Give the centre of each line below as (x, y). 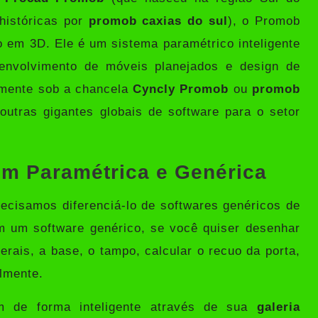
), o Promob (264, 21)
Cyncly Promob (181, 89)
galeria (278, 307)
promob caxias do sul (158, 21)
